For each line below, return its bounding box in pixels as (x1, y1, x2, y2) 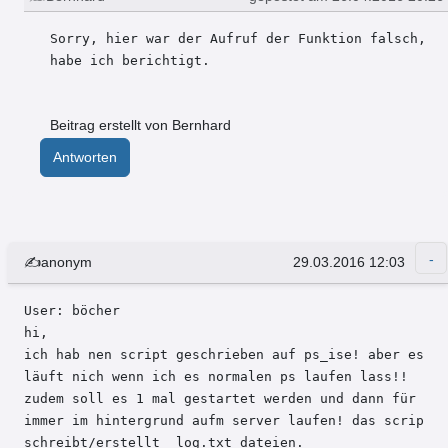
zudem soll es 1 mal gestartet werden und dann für (24, 391, 416, 407)
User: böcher (24, 303, 128, 319)
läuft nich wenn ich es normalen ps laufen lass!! (24, 369, 408, 385)
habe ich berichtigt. (49, 53, 210, 69)
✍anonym (24, 254, 92, 271)
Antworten (53, 149, 117, 166)
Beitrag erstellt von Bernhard (49, 117, 231, 134)
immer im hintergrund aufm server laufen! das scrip (24, 413, 424, 429)
